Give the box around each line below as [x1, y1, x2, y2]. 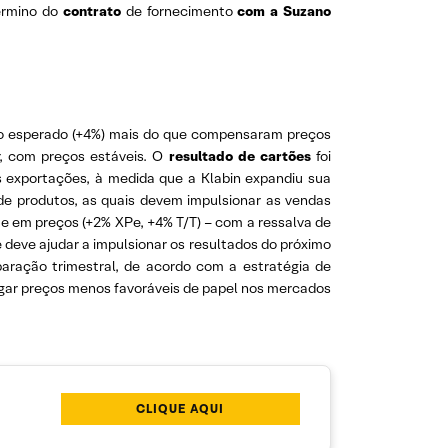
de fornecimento [120, 2, 238, 21]
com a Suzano [237, 2, 332, 21]
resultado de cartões [168, 147, 311, 166]
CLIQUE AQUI [136, 401, 225, 417]
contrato [62, 2, 121, 21]
